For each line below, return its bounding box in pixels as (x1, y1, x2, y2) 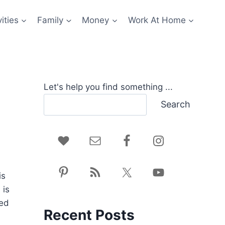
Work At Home (128, 15, 186, 25)
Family (37, 15, 64, 25)
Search (161, 99, 190, 110)
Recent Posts (43, 206, 135, 223)
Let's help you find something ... (43, 82, 173, 92)
